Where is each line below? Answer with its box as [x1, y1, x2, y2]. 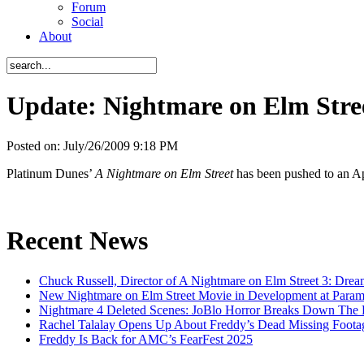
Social [71, 15, 103, 28]
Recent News [6, 226, 148, 256]
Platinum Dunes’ [6, 166, 95, 180]
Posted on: [6, 138, 63, 153]
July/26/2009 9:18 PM [63, 138, 178, 153]
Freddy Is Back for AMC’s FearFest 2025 [39, 331, 253, 346]
